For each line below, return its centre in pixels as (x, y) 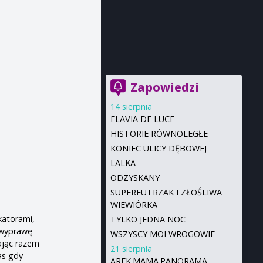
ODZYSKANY (135, 178)
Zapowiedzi (164, 87)
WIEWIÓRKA (134, 205)
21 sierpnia (131, 249)
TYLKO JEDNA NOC (148, 219)
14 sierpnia (131, 107)
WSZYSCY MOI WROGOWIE (162, 234)
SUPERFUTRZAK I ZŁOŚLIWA (166, 192)
